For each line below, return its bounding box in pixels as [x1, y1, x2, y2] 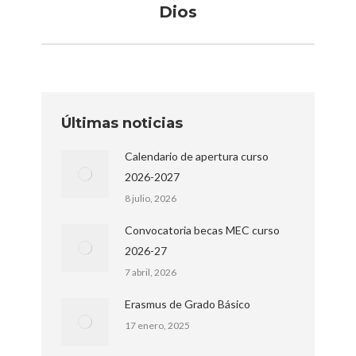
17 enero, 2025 [125, 319, 191, 331]
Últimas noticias [61, 114, 184, 132]
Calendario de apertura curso [125, 149, 269, 163]
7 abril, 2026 [125, 265, 177, 278]
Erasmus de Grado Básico [125, 296, 251, 311]
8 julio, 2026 [125, 192, 177, 204]
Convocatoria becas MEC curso [125, 222, 281, 237]
